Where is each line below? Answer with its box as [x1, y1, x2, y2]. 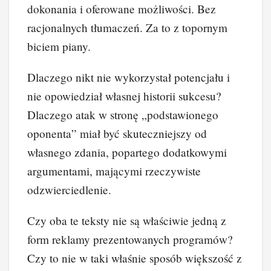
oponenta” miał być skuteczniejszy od [27, 125, 207, 141]
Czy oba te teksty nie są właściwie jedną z [27, 212, 226, 228]
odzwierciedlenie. [27, 181, 111, 197]
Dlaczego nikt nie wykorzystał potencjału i [27, 69, 230, 85]
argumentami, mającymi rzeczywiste [27, 163, 201, 178]
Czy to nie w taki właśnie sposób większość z [27, 250, 242, 266]
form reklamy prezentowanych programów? [27, 231, 233, 247]
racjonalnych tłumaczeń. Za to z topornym [27, 19, 227, 35]
